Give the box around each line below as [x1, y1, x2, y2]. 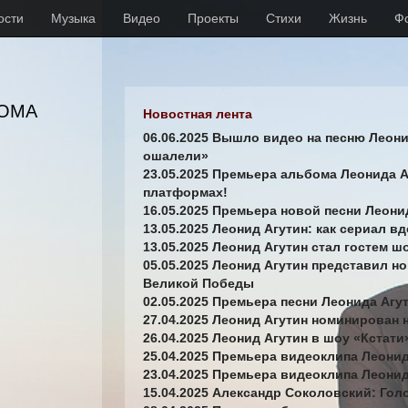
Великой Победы [143, 276, 254, 291]
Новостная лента [143, 107, 252, 121]
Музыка [51, 11, 96, 25]
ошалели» [143, 148, 209, 163]
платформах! [143, 185, 228, 199]
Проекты [188, 11, 239, 25]
